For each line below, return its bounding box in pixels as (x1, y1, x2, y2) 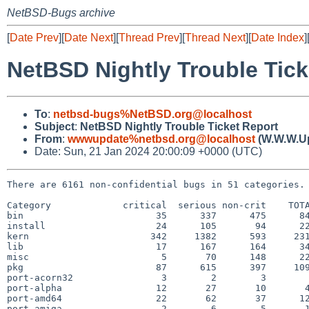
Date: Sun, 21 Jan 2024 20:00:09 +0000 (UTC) (34, 145, 262, 157)
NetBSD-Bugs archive (7, 7, 115, 19)
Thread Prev (119, 32, 179, 43)
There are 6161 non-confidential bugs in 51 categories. (7, 179, 305, 190)
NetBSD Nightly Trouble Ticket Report (80, 120, 278, 132)
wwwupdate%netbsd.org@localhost (68, 132, 255, 145)
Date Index (251, 32, 304, 43)
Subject (34, 120, 74, 132)
